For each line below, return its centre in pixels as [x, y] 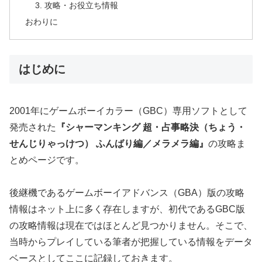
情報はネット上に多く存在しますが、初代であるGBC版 [127, 209]
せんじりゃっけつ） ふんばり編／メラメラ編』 [109, 143]
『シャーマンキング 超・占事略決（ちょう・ [151, 127]
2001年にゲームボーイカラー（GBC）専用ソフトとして [128, 111]
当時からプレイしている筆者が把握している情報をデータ [131, 242]
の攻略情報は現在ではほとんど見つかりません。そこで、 [131, 226]
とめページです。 [47, 160]
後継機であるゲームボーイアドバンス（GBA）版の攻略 [127, 193]
